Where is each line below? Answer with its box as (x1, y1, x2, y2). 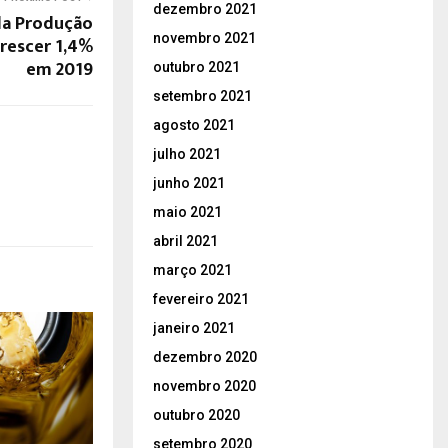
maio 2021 (153, 203, 222, 220)
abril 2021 (153, 232, 218, 249)
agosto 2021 (153, 116, 235, 133)
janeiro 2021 (153, 319, 235, 336)
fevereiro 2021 (153, 290, 249, 307)
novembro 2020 (153, 377, 256, 394)
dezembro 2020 (153, 348, 257, 365)
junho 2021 (153, 174, 225, 191)
